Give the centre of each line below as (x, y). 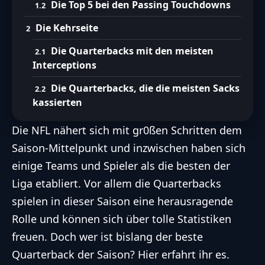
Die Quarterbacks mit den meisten (132, 51)
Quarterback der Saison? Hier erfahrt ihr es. (121, 254)
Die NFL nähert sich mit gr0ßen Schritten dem (127, 130)
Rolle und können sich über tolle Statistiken (122, 219)
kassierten (57, 102)
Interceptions (64, 65)
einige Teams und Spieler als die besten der (121, 165)
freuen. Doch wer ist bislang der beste (107, 236)
